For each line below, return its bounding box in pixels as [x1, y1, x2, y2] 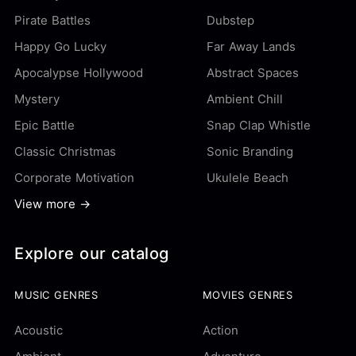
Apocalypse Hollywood [14, 65, 143, 80]
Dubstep [207, 13, 254, 28]
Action [202, 323, 238, 338]
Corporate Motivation [14, 170, 134, 185]
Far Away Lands [207, 39, 296, 54]
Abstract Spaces [207, 65, 299, 80]
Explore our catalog [14, 244, 169, 263]
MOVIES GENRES [202, 288, 293, 301]
